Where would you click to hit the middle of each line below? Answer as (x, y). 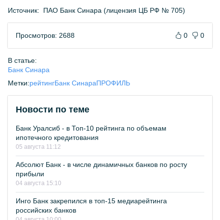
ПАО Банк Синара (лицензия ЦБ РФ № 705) (114, 10)
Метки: (19, 83)
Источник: (24, 10)
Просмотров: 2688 (45, 35)
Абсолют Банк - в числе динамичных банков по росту (101, 165)
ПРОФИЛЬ (113, 83)
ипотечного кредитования (57, 137)
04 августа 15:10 (39, 183)
